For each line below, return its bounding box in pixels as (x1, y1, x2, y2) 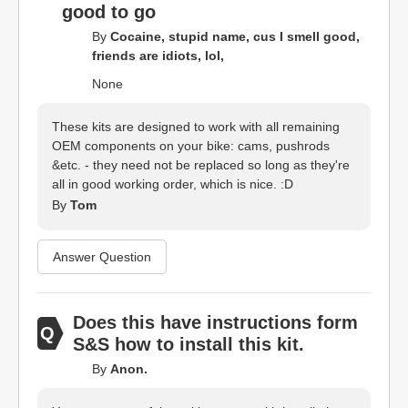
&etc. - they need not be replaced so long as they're (52, 158, 350, 172)
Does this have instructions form (72, 312, 358, 332)
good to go (61, 2, 156, 22)
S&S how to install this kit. (72, 334, 304, 354)
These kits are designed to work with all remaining (52, 119, 340, 134)
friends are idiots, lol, (92, 48, 224, 63)
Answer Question (53, 249, 151, 264)
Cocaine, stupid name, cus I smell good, (110, 29, 360, 44)
